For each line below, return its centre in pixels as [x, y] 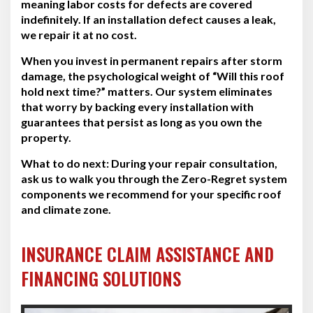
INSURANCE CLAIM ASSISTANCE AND [147, 254]
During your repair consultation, [193, 163]
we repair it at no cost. [79, 34]
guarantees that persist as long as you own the [141, 122]
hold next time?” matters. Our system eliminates [147, 91]
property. [46, 137]
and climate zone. [66, 209]
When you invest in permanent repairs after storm [152, 60]
